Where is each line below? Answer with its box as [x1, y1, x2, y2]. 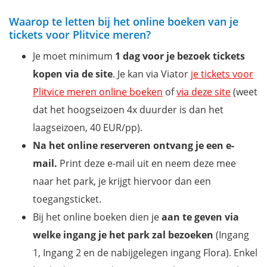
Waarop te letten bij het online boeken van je [9, 14, 238, 29]
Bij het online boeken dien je [33, 210, 162, 224]
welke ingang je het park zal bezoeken [33, 228, 213, 242]
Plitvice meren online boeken [33, 85, 163, 99]
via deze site [176, 85, 231, 99]
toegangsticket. [33, 193, 101, 206]
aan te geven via [162, 210, 239, 224]
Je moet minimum [33, 49, 115, 63]
